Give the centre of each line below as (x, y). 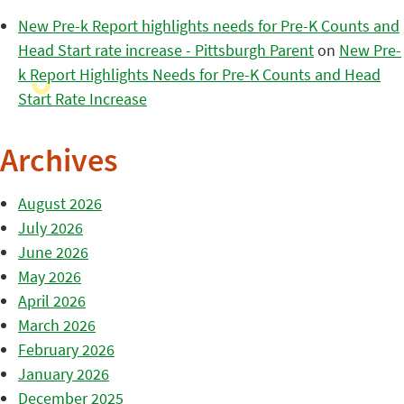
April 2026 (52, 300)
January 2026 (64, 373)
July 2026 (50, 227)
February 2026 (66, 349)
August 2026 (60, 203)
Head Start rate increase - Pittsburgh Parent (166, 50)
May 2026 (50, 276)
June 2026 (53, 252)
